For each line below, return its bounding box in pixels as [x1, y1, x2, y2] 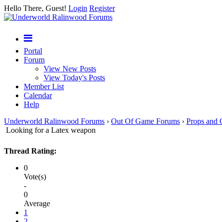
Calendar [24, 91, 52, 100]
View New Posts [44, 64, 96, 73]
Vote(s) [24, 172, 46, 181]
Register [89, 4, 115, 12]
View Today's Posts [44, 73, 105, 82]
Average [24, 199, 50, 208]
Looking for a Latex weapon [6, 126, 96, 134]
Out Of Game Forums [111, 117, 180, 125]
